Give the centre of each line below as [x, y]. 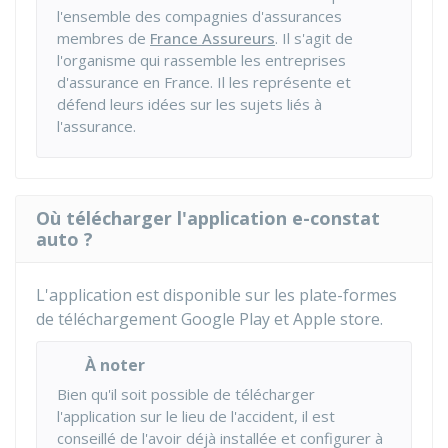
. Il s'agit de [314, 38]
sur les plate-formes [319, 295]
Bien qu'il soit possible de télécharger [186, 394]
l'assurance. [96, 126]
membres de [103, 38]
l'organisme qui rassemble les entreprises [201, 60]
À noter [115, 365]
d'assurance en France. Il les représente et [204, 82]
